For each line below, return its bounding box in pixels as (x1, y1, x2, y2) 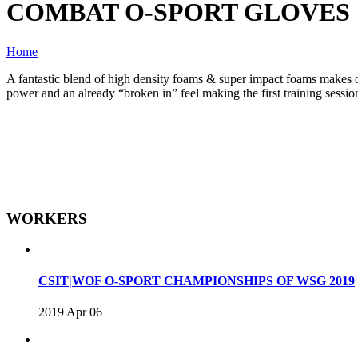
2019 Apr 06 (38, 304, 102, 319)
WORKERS (6, 209, 87, 227)
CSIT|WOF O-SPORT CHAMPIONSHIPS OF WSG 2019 (38, 273, 355, 288)
